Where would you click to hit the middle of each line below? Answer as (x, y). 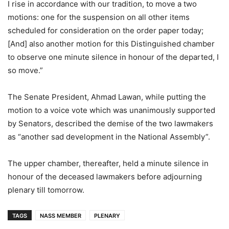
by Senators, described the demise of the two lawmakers (110, 124)
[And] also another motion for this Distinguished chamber (111, 44)
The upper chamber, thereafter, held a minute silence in (108, 164)
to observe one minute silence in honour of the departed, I (113, 57)
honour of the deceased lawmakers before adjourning (105, 177)
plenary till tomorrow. (46, 190)
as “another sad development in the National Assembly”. (109, 137)
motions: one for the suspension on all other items (99, 17)
